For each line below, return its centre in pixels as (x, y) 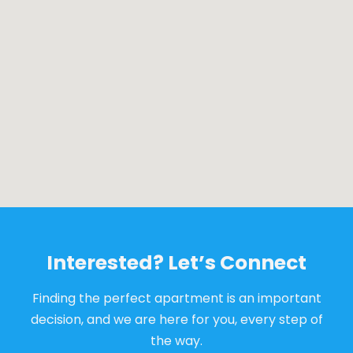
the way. (176, 341)
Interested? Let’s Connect (176, 263)
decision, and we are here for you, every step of (176, 320)
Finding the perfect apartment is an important (176, 299)
